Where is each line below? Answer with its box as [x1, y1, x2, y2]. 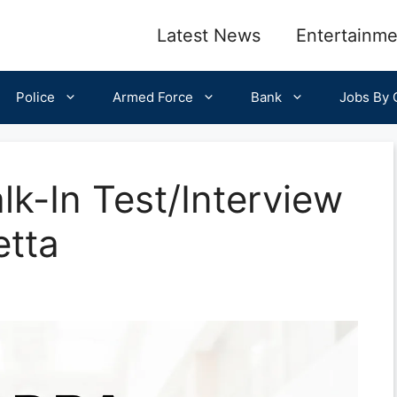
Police [16, 89, 55, 105]
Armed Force [113, 89, 193, 105]
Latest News [157, 25, 261, 46]
